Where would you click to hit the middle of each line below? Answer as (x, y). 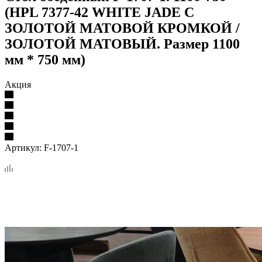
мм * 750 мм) (45, 59)
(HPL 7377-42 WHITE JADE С (99, 12)
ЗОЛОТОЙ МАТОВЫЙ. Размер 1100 (122, 44)
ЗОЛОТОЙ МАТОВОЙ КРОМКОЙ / (122, 28)
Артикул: (23, 147)
